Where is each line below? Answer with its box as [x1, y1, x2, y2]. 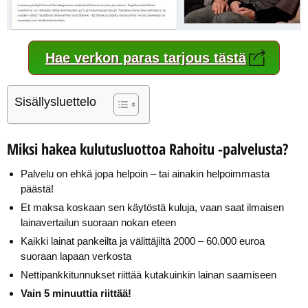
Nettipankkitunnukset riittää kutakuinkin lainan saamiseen [21, 268, 276, 280]
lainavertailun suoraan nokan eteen [21, 216, 176, 228]
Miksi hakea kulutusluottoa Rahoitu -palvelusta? [7, 137, 288, 159]
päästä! [21, 182, 54, 195]
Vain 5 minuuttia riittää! [21, 287, 131, 299]
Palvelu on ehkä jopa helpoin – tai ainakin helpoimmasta [21, 167, 269, 179]
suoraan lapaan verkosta [21, 250, 131, 262]
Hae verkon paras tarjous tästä [45, 49, 246, 65]
